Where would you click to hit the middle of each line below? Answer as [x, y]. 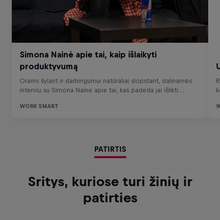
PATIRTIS [110, 149]
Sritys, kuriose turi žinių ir [110, 182]
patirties [110, 198]
